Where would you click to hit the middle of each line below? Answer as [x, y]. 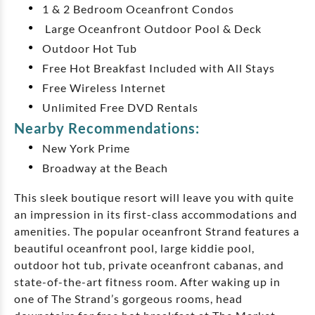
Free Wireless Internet [104, 88]
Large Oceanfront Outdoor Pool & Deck [152, 29]
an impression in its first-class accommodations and [156, 214]
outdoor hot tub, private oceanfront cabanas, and [149, 265]
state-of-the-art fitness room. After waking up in [147, 282]
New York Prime [86, 148]
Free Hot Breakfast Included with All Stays [159, 68]
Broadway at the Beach [105, 168]
